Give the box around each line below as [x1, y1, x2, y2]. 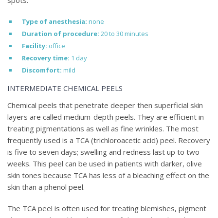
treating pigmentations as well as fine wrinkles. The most [7, 124, 199, 134]
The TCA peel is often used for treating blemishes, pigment [7, 203, 206, 214]
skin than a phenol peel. [7, 182, 85, 192]
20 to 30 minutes [99, 29, 148, 38]
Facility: [22, 41, 47, 51]
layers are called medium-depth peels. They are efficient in [7, 112, 204, 122]
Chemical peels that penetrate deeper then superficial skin [7, 100, 203, 110]
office [47, 41, 65, 51]
